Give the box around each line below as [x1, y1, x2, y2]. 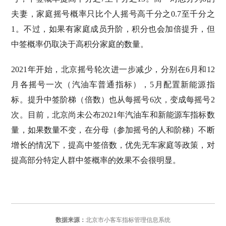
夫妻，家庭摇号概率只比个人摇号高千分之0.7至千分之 [11, 9, 215, 18]
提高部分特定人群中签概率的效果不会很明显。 [11, 155, 181, 164]
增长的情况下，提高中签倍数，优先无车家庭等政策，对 [11, 140, 215, 149]
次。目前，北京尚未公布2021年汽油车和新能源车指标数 [11, 110, 215, 119]
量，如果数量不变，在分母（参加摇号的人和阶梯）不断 [11, 125, 215, 134]
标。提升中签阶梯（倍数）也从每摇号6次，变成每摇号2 [11, 95, 215, 104]
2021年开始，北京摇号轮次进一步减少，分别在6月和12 [11, 65, 215, 74]
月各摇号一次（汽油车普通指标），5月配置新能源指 [11, 80, 215, 89]
